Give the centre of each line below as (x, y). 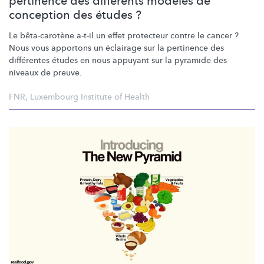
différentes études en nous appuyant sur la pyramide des (118, 60)
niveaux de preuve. (45, 72)
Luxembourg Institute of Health (90, 97)
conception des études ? (75, 15)
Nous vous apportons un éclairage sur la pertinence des (116, 48)
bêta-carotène (47, 35)
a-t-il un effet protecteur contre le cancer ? (156, 35)
